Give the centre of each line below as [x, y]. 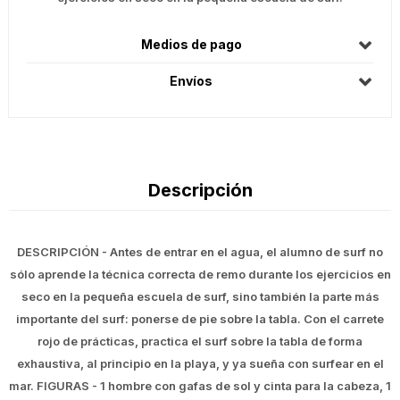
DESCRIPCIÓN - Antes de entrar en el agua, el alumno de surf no [200, 252]
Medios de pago [191, 45]
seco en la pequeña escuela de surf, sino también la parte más [200, 297]
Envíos [191, 81]
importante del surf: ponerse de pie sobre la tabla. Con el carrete [200, 319]
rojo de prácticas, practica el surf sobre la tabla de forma [200, 342]
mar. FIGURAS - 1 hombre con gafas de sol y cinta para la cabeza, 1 [200, 386]
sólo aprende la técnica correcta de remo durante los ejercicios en [200, 275]
